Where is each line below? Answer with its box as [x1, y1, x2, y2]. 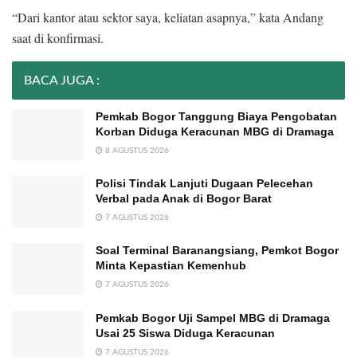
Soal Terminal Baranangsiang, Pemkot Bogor [96, 244, 339, 257]
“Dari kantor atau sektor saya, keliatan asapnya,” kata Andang [12, 8, 324, 25]
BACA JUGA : [24, 73, 100, 87]
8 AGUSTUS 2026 [103, 146, 169, 155]
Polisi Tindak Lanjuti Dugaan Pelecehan [96, 176, 313, 190]
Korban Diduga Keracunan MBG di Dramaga [96, 124, 337, 138]
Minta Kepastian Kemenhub [96, 259, 246, 273]
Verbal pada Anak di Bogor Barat [96, 191, 272, 205]
